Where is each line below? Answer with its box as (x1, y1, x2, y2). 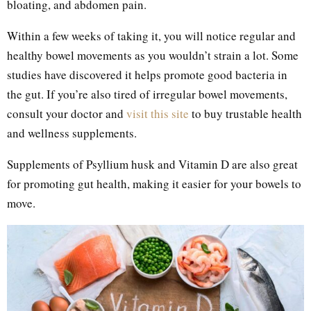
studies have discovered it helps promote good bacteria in (7, 67, 287, 83)
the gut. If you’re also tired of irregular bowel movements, (7, 86, 287, 103)
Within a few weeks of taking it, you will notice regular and (7, 28, 296, 44)
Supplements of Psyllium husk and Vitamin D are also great (7, 156, 298, 173)
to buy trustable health (189, 106, 302, 122)
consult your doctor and (7, 106, 126, 122)
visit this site (126, 106, 189, 122)
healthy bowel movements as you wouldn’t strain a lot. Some (7, 47, 299, 64)
